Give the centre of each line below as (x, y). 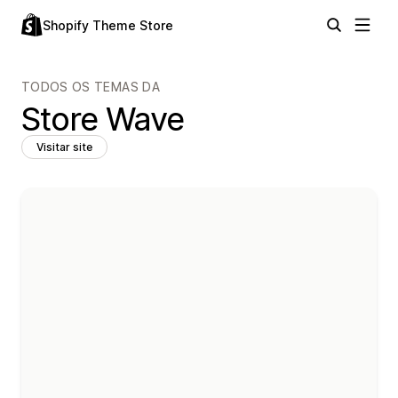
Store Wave (103, 119)
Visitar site (64, 147)
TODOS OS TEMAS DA (91, 87)
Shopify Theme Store (108, 25)
